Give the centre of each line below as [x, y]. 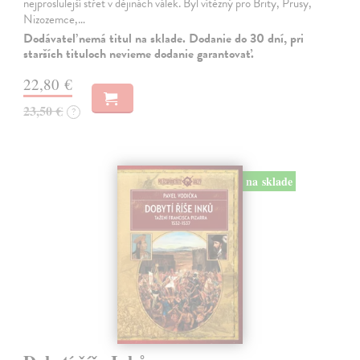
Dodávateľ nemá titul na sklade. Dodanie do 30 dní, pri [164, 39]
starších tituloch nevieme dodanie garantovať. [139, 54]
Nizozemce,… [55, 20]
